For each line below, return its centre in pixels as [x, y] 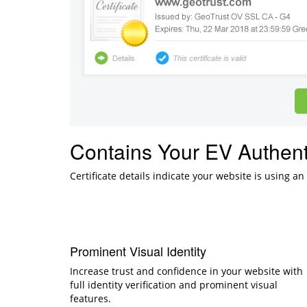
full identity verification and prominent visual [174, 284]
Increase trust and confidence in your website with [186, 271]
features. [90, 298]
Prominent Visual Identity [138, 250]
